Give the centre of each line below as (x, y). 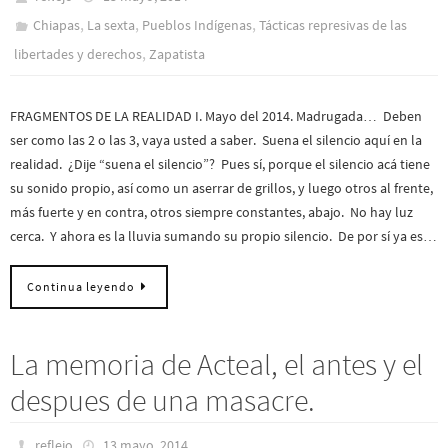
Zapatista (177, 53)
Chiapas (57, 24)
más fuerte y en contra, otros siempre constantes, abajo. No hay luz (211, 211)
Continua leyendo (81, 287)
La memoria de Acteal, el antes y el (216, 364)
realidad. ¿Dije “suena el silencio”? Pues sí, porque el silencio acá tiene (220, 163)
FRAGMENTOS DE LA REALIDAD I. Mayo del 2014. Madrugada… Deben (216, 115)
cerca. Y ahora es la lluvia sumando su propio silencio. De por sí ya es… (223, 235)
